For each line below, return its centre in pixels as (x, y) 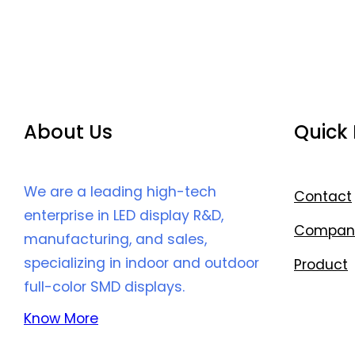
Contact (323, 197)
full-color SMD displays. (104, 287)
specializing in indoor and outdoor (141, 263)
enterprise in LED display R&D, (124, 216)
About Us (68, 132)
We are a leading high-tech (120, 192)
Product (321, 265)
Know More (61, 319)
